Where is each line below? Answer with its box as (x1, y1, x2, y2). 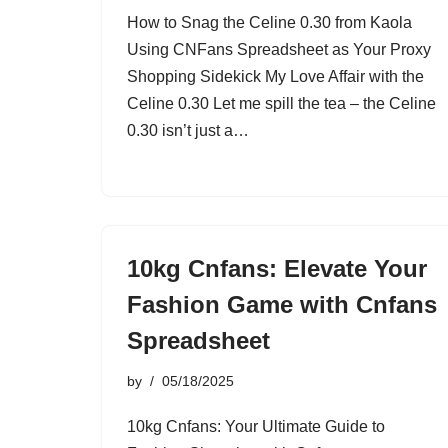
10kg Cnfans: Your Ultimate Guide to (127, 418, 385, 435)
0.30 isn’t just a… (127, 122, 253, 139)
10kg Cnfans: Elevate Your (127, 255, 427, 282)
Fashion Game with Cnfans (127, 291, 437, 318)
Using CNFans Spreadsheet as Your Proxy (127, 41, 431, 58)
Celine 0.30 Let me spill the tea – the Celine (127, 95, 436, 112)
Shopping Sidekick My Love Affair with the (127, 68, 424, 85)
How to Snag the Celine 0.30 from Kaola (127, 14, 412, 31)
